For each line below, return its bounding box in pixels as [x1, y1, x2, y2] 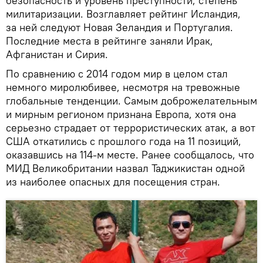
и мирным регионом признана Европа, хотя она [6, 107, 236, 121]
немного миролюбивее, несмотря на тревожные [6, 80, 240, 94]
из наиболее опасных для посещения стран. [6, 174, 220, 188]
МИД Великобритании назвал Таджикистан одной [6, 161, 245, 175]
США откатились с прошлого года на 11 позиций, [6, 134, 241, 148]
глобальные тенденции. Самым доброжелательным [6, 93, 257, 107]
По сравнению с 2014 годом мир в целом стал [6, 66, 228, 80]
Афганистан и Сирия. [6, 47, 108, 61]
